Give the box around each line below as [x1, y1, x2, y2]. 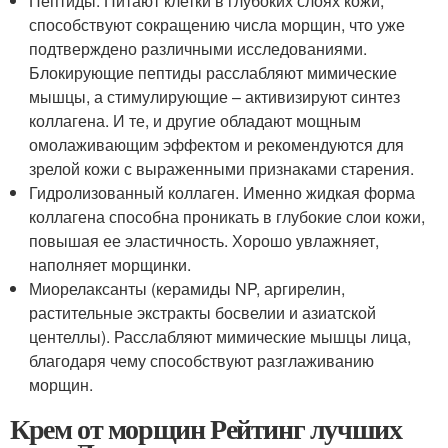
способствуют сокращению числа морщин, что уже [29, 13, 406, 36]
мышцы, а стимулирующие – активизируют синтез [29, 85, 401, 108]
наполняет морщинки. [29, 253, 192, 276]
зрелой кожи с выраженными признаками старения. [29, 157, 415, 180]
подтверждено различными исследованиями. [29, 37, 368, 60]
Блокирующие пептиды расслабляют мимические [29, 61, 398, 84]
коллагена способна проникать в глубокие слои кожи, [29, 205, 426, 228]
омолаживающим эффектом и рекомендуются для [29, 133, 405, 156]
